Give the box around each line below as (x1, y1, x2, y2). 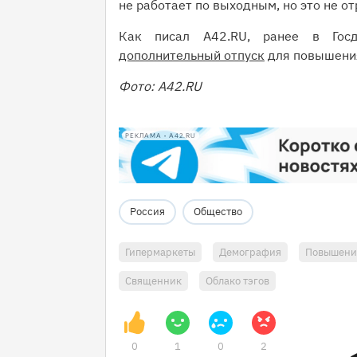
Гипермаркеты (125, 245, 195, 260)
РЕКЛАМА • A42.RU (125, 131, 196, 139)
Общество (194, 205, 242, 219)
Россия (130, 205, 165, 219)
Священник (125, 274, 182, 288)
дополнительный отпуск (119, 47, 265, 63)
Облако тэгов (206, 274, 269, 288)
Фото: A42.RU (119, 78, 202, 94)
